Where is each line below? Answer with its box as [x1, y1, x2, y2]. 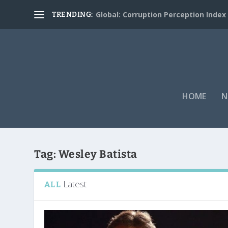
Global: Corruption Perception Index [95, 9, 226, 19]
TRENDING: [52, 10, 93, 19]
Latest [63, 178, 87, 190]
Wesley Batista [58, 147, 137, 161]
